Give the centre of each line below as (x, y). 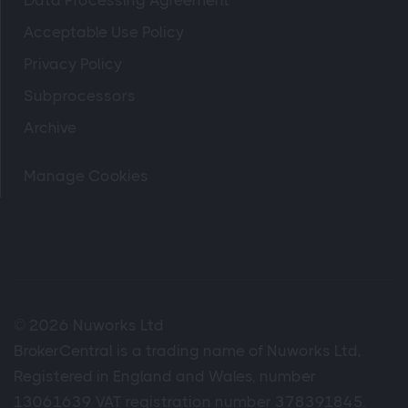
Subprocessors (80, 96)
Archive (50, 128)
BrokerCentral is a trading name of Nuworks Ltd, (188, 351)
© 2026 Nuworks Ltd (89, 326)
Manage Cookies (86, 176)
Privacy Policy (73, 64)
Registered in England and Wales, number (165, 377)
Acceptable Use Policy (104, 32)
